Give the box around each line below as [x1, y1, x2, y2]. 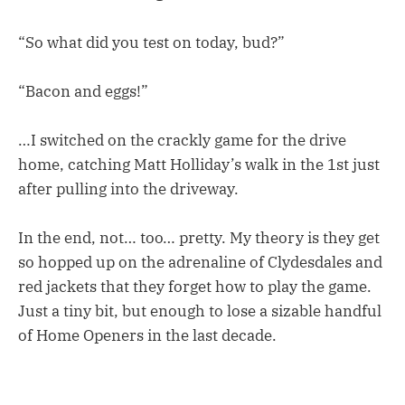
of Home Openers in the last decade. [18, 325, 277, 346]
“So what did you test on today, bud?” [18, 32, 285, 52]
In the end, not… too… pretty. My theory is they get [18, 228, 380, 249]
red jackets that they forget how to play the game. [18, 277, 372, 297]
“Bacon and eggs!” [18, 80, 148, 101]
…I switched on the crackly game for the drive [18, 130, 346, 150]
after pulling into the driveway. [18, 179, 239, 199]
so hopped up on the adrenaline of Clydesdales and [18, 252, 382, 273]
